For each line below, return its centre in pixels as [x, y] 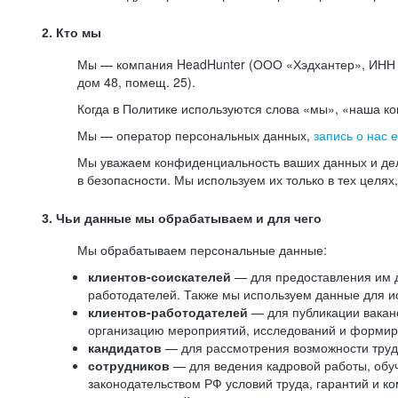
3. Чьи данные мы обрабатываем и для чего [182, 219]
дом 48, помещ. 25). [136, 82]
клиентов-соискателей [159, 276]
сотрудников [131, 365]
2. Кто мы [72, 33]
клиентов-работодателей [168, 312]
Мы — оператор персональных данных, [195, 135]
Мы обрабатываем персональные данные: [202, 250]
